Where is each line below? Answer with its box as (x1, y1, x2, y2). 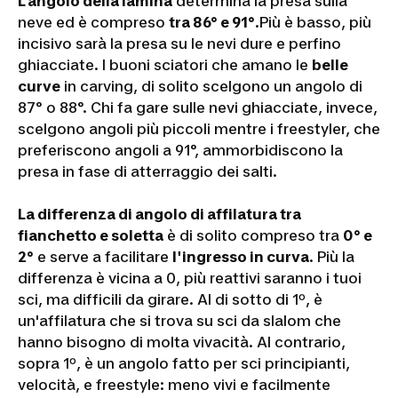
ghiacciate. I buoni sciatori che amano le (18, 55, 312, 74)
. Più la (309, 247, 354, 266)
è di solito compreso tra (163, 226, 343, 244)
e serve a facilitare (34, 247, 172, 266)
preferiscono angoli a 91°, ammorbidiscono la (18, 140, 343, 159)
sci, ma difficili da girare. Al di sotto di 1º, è (18, 290, 322, 308)
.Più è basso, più (255, 12, 371, 31)
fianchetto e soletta (18, 226, 163, 244)
